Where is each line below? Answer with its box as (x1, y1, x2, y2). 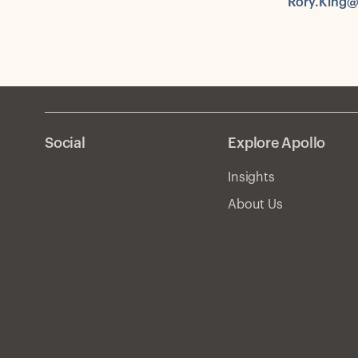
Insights (228, 170, 275, 184)
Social (45, 135, 86, 150)
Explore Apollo (228, 135, 326, 150)
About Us (228, 197, 283, 211)
